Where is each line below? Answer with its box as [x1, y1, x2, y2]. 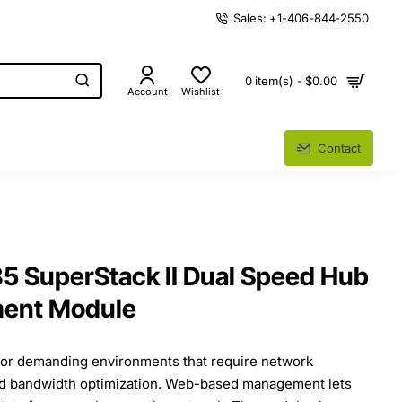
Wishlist [181, 85, 220, 98]
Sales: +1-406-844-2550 [233, 10, 369, 25]
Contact [318, 140, 361, 155]
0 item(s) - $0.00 [244, 74, 337, 88]
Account [127, 85, 168, 98]
